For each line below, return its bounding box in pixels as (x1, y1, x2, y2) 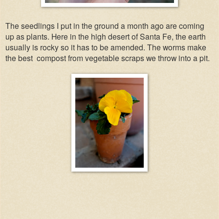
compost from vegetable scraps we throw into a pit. (37, 52, 210, 63)
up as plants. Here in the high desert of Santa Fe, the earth (5, 30, 206, 42)
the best (5, 52, 33, 63)
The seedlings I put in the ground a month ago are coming (5, 20, 204, 31)
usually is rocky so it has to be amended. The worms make (5, 41, 206, 52)
